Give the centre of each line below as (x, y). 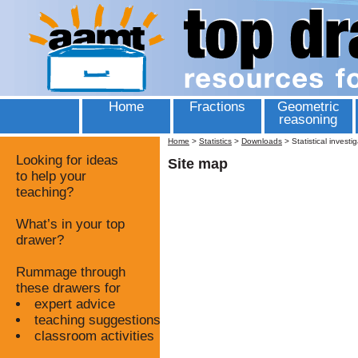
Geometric (308, 107)
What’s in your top (70, 224)
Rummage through (71, 272)
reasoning (308, 119)
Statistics (215, 141)
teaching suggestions (97, 320)
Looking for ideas (67, 160)
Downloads (262, 141)
